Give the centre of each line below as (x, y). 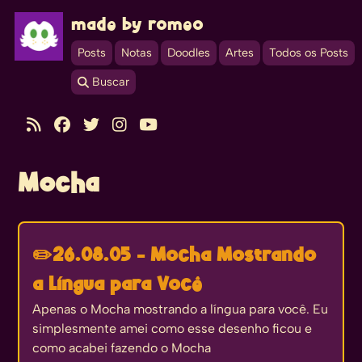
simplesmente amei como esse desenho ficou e (173, 328)
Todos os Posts (309, 53)
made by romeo (137, 25)
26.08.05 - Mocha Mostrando (185, 256)
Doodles (189, 53)
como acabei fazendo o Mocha (122, 348)
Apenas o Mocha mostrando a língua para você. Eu (181, 309)
